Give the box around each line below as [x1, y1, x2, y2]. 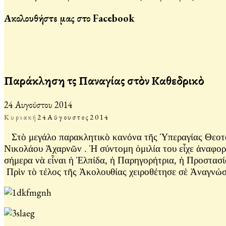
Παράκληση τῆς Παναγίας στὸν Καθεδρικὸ [4, 72, 204, 89]
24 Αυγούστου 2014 [4, 98, 73, 110]
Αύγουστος [47, 111, 90, 122]
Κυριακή [4, 111, 38, 122]
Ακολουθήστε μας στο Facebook [4, 12, 135, 25]
